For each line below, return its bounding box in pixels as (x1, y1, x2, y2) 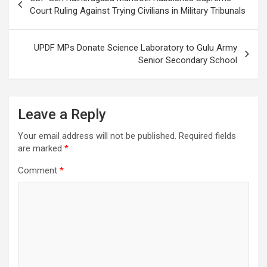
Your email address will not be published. (18, 130, 176, 141)
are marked (18, 142, 64, 154)
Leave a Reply (18, 105, 106, 123)
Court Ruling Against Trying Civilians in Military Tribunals (30, 5, 246, 16)
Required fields (179, 130, 236, 141)
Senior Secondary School (138, 54, 237, 66)
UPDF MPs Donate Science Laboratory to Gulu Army (34, 42, 237, 53)
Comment (18, 164, 60, 176)
